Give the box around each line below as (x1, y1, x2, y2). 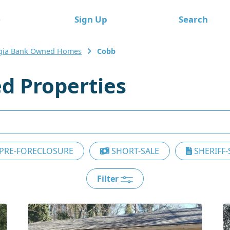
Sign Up (74, 13, 107, 25)
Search (178, 13, 208, 25)
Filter (97, 173, 121, 184)
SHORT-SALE (109, 145, 159, 157)
